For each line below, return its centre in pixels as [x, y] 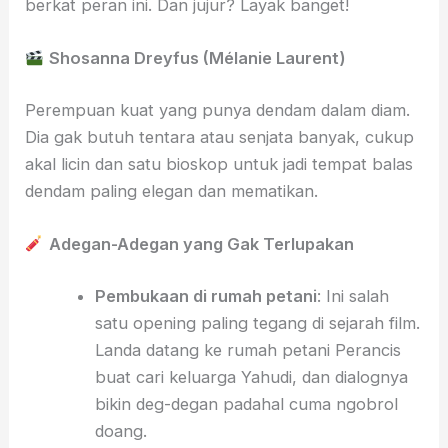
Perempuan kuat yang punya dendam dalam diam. [218, 109]
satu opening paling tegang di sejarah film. [257, 322]
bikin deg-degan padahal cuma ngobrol [246, 403]
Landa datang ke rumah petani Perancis [247, 349]
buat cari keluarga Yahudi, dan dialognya [251, 376]
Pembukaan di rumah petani [205, 295]
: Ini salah [352, 295]
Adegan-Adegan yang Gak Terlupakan [201, 244]
